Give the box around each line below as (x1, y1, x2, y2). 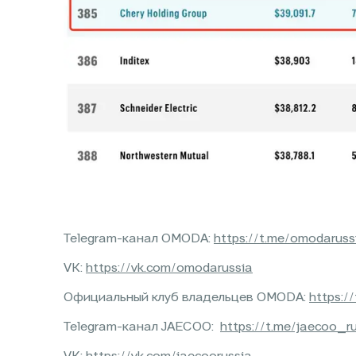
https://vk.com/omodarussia (86, 262, 253, 276)
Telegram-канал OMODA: (64, 233, 214, 246)
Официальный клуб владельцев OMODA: (64, 292, 309, 305)
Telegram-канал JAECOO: (64, 321, 220, 335)
